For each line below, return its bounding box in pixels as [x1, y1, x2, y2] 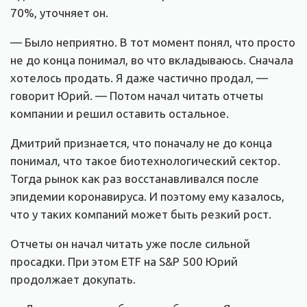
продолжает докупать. [10, 272, 136, 286]
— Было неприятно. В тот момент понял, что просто [10, 35, 295, 49]
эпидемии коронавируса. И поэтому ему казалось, [10, 189, 284, 203]
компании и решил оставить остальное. [10, 106, 229, 120]
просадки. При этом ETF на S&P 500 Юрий [10, 254, 238, 268]
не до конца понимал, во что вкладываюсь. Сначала [10, 53, 293, 66]
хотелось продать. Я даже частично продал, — [10, 71, 268, 84]
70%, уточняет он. [10, 5, 108, 19]
